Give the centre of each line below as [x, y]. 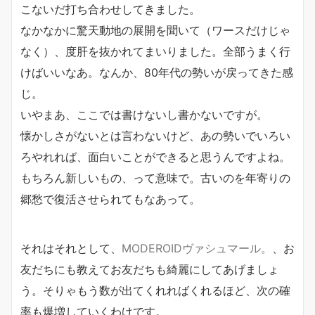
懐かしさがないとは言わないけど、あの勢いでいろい [155, 135]
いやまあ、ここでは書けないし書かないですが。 [144, 114]
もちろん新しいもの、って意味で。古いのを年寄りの [155, 178]
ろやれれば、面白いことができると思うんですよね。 [155, 156]
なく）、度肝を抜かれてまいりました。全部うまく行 [155, 51]
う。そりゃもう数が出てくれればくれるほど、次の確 [155, 290]
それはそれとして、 [71, 248]
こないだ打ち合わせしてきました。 [110, 9]
